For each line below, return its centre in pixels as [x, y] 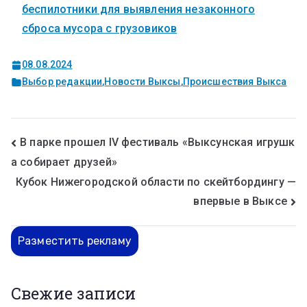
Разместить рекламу [75, 241]
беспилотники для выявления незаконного [139, 10]
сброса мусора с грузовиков [100, 29]
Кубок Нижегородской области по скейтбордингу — [156, 182]
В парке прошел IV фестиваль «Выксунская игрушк [158, 142]
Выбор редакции [62, 82]
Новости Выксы [143, 82]
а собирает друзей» [64, 162]
